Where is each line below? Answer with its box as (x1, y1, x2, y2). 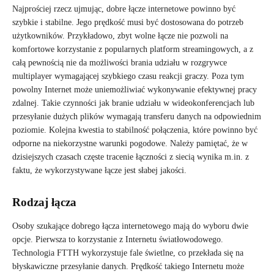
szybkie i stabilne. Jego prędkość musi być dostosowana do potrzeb (12, 17, 243, 27)
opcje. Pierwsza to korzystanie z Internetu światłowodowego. (12, 234, 223, 244)
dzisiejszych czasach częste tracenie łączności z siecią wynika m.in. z (12, 152, 249, 161)
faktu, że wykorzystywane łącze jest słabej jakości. (12, 165, 187, 175)
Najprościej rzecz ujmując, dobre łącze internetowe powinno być (12, 4, 235, 13)
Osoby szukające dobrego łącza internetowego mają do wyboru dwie (12, 221, 248, 231)
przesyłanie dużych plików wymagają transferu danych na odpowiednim (12, 111, 261, 121)
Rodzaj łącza (12, 195, 76, 209)
